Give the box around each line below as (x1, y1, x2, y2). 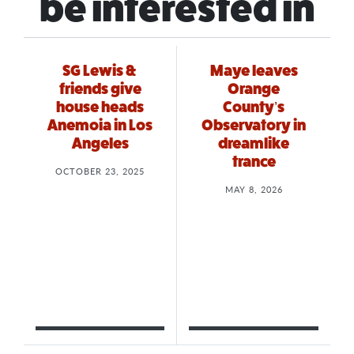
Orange (228, 81, 280, 98)
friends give (58, 81, 141, 98)
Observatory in (201, 117, 306, 134)
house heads (56, 99, 144, 116)
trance (232, 153, 276, 171)
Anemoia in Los (47, 117, 153, 134)
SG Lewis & (62, 62, 137, 80)
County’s (223, 99, 284, 116)
